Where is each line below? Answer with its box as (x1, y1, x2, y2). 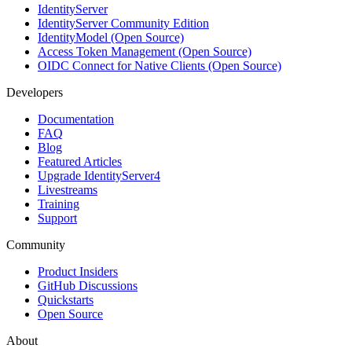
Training (38, 196, 79, 211)
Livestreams (38, 182, 97, 196)
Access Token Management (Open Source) (38, 44, 251, 58)
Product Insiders (38, 264, 118, 278)
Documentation (38, 112, 114, 126)
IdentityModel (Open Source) (38, 30, 184, 44)
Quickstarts (38, 292, 93, 306)
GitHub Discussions (38, 278, 137, 292)
